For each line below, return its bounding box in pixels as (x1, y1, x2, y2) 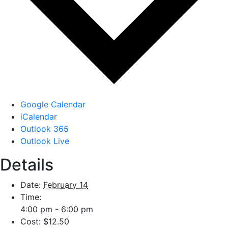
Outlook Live (20, 136, 69, 146)
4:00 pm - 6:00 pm (20, 204, 93, 214)
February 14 (43, 180, 88, 190)
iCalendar (20, 111, 57, 122)
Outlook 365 (20, 124, 69, 134)
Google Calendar (20, 99, 85, 109)
